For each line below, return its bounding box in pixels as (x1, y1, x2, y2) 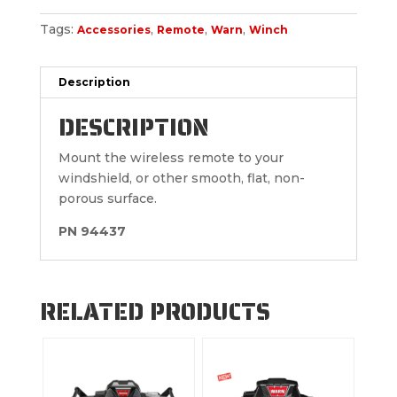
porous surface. (58, 190, 157, 206)
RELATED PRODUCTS (39, 292, 270, 330)
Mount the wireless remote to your (58, 149, 284, 166)
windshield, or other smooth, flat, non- (58, 169, 305, 186)
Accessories (76, 22, 151, 36)
